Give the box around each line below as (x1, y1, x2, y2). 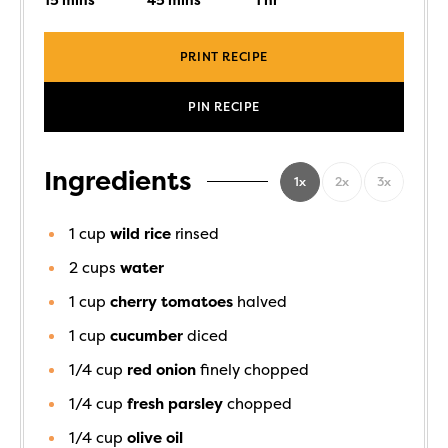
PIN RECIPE (188, 99, 260, 114)
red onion (127, 360, 196, 379)
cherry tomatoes (110, 292, 233, 311)
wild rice (110, 224, 171, 243)
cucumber (110, 326, 183, 345)
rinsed (175, 224, 219, 243)
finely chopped (200, 360, 309, 379)
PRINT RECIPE (179, 49, 269, 64)
